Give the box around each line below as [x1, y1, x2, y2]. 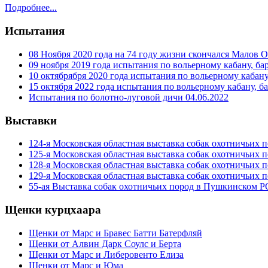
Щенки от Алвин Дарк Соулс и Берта [29, 238, 181, 249]
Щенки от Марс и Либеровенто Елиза [29, 249, 184, 260]
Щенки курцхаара [5, 203, 101, 217]
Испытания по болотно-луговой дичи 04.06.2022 [29, 92, 229, 102]
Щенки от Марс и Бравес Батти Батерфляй [29, 227, 202, 238]
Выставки [5, 114, 57, 127]
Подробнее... [5, 2, 57, 13]
